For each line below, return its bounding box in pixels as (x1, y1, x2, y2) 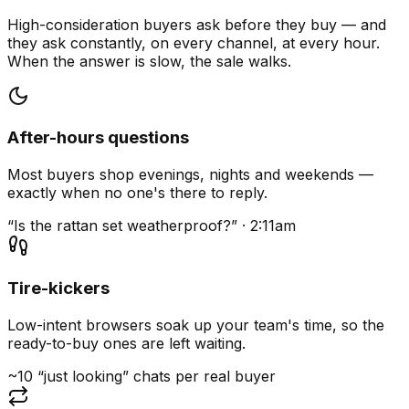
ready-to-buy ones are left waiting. (7, 333, 246, 352)
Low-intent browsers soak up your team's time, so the (7, 315, 384, 334)
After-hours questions (7, 127, 189, 149)
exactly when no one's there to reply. (7, 184, 267, 203)
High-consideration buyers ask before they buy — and (7, 15, 386, 34)
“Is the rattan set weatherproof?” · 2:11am (7, 216, 296, 236)
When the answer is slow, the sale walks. (7, 51, 291, 70)
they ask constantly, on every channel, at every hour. (7, 33, 380, 52)
